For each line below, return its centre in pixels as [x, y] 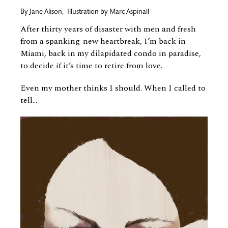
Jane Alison [46, 12]
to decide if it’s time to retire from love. [91, 66]
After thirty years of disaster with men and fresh [108, 29]
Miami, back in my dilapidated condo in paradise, [111, 53]
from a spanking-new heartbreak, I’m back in [103, 41]
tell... [29, 100]
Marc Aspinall [129, 12]
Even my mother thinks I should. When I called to [113, 88]
